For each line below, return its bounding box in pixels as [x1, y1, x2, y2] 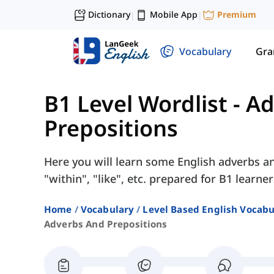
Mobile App [150, 9, 198, 20]
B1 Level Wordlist [44, 89, 228, 119]
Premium [217, 9, 256, 21]
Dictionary [88, 9, 130, 20]
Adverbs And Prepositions [44, 218, 168, 231]
